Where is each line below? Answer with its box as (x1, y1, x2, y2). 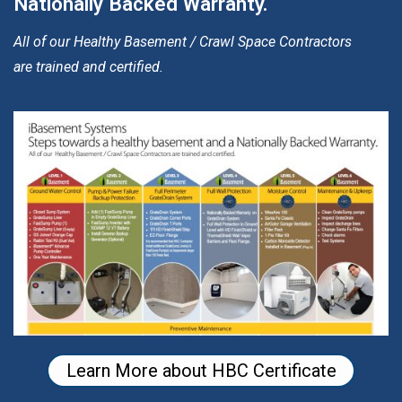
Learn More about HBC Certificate (66, 359, 336, 381)
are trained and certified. (13, 58, 163, 76)
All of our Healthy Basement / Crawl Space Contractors (13, 33, 352, 51)
